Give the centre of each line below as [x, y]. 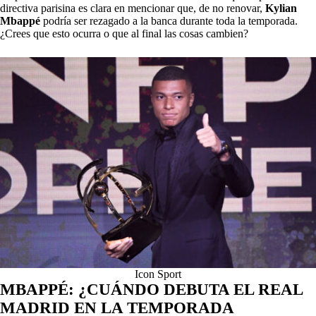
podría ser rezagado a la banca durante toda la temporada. [169, 21]
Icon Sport [158, 274]
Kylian [280, 8]
